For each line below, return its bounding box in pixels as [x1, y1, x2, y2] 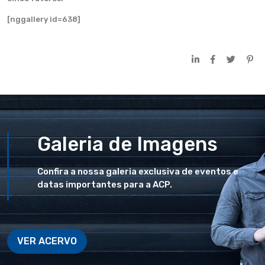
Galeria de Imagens [37, 132, 218, 156]
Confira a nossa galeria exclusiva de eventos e [37, 166, 238, 177]
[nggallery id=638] [7, 15, 80, 24]
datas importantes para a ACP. [37, 179, 172, 190]
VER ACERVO [17, 235, 77, 247]
